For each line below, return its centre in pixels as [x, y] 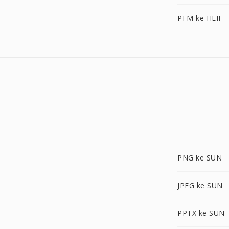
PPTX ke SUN [201, 213]
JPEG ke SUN [200, 185]
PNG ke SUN [200, 158]
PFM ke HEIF [200, 18]
